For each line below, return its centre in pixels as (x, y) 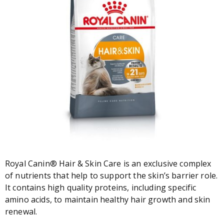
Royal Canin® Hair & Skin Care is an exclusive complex (108, 163)
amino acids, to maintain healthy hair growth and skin (108, 199)
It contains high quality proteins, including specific (101, 187)
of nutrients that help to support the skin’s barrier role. (111, 175)
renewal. (21, 211)
